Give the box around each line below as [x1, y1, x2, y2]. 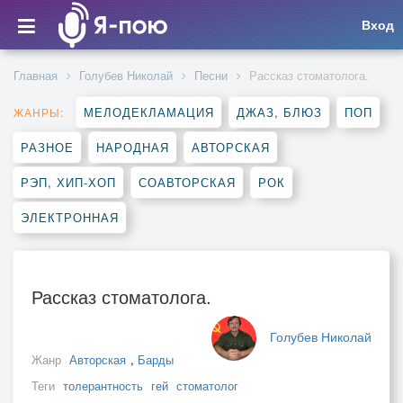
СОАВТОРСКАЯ [139, 174, 236, 191]
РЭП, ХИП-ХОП [21, 174, 116, 191]
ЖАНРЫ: [13, 104, 64, 120]
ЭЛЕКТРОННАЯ [21, 209, 119, 226]
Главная [13, 67, 58, 84]
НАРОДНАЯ [96, 139, 169, 156]
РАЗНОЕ [21, 139, 74, 156]
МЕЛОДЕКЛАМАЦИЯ [84, 103, 214, 121]
